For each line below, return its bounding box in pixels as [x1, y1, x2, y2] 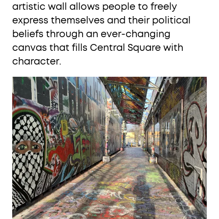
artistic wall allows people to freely [12, 2, 177, 12]
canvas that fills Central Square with [12, 43, 183, 53]
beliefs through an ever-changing [12, 29, 171, 39]
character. [12, 57, 61, 66]
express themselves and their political [12, 16, 191, 25]
